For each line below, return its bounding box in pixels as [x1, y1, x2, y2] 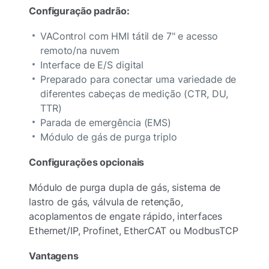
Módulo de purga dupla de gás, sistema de [29, 181, 221, 194]
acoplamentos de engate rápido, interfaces [29, 210, 223, 223]
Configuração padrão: [29, 5, 130, 17]
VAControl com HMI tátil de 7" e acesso [40, 30, 218, 43]
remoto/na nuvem [40, 44, 120, 57]
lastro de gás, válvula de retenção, [29, 196, 183, 208]
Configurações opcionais [29, 156, 145, 169]
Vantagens [29, 250, 79, 262]
